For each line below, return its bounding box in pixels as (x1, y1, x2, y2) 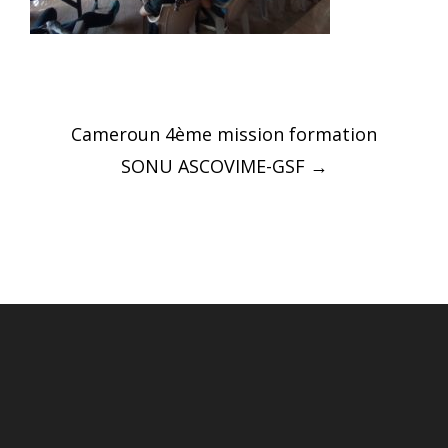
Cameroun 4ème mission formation (71, 122, 377, 146)
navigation (44, 137, 193, 175)
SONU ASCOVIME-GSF (120, 154, 310, 178)
